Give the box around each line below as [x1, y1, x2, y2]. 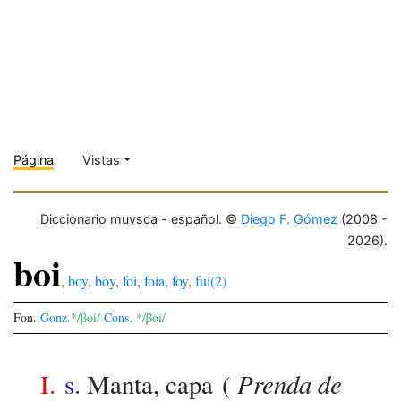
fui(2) [195, 270, 226, 290]
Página [13, 152, 54, 167]
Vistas [82, 152, 120, 167]
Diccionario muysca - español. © [40, 210, 241, 226]
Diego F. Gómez [241, 210, 337, 226]
